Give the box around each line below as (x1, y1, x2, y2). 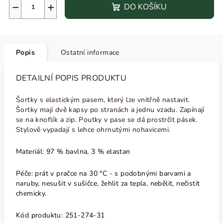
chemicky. (16, 189, 47, 198)
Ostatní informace (61, 48, 119, 57)
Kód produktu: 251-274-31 (16, 211, 105, 220)
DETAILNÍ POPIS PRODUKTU (16, 73, 127, 84)
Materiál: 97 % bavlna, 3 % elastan (16, 147, 130, 156)
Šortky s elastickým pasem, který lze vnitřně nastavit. (16, 95, 190, 105)
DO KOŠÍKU (124, 1, 167, 12)
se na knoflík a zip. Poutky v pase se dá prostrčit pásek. (16, 115, 198, 124)
